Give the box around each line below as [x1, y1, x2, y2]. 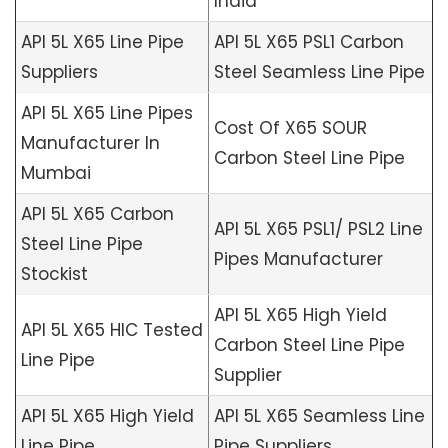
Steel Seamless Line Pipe [214, 60, 425, 85]
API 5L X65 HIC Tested [21, 318, 203, 343]
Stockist [21, 262, 88, 287]
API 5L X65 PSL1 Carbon [214, 30, 404, 55]
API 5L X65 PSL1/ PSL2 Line [214, 217, 423, 242]
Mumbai [21, 161, 91, 186]
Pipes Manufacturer [214, 247, 383, 272]
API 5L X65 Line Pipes [21, 101, 193, 126]
